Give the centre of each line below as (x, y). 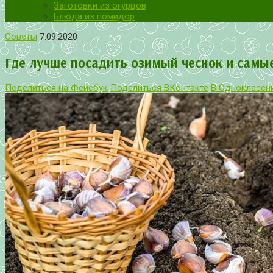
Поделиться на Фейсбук (56, 88)
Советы (21, 37)
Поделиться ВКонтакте (159, 88)
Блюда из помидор (94, 16)
